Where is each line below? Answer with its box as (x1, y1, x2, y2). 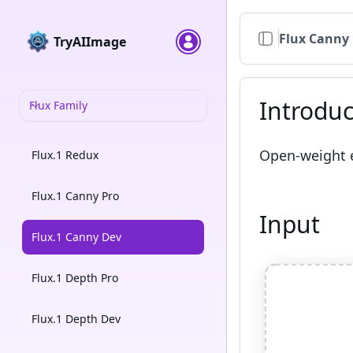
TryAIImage (54, 33, 126, 50)
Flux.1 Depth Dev (32, 311, 121, 326)
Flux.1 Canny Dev (32, 229, 121, 244)
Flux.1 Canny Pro (32, 188, 119, 203)
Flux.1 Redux (32, 147, 98, 162)
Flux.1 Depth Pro (32, 270, 118, 285)
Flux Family (29, 98, 87, 113)
